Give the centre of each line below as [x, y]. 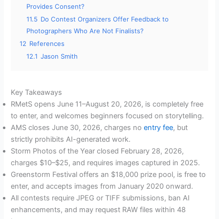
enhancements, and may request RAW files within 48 [99, 209]
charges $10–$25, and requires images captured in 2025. [106, 163]
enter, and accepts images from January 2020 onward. [102, 186]
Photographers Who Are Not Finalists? [85, 31]
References [47, 43]
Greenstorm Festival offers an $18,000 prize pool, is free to [109, 174]
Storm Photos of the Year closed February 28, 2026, [98, 151]
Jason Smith [59, 56]
